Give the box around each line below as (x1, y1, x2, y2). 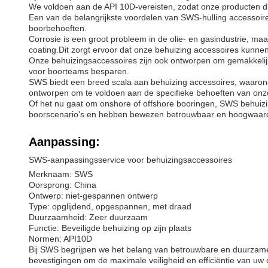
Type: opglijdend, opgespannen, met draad (29, 202, 191, 211)
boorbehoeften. (29, 23, 87, 33)
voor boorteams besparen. (29, 66, 129, 76)
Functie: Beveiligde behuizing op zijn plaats (29, 223, 191, 233)
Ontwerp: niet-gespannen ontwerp (29, 191, 158, 200)
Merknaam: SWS (29, 169, 93, 179)
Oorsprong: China (29, 180, 96, 190)
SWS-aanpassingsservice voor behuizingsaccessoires (29, 155, 232, 165)
